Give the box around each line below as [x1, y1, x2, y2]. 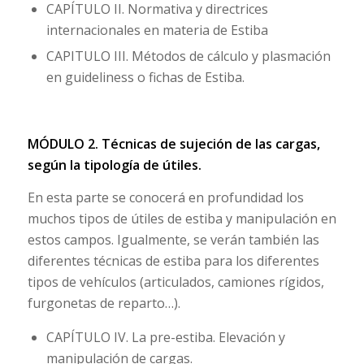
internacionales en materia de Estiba [45, 20, 268, 39]
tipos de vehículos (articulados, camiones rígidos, [27, 272, 324, 291]
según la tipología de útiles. [27, 156, 201, 175]
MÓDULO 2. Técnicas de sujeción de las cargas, [27, 135, 320, 154]
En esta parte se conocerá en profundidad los [27, 188, 304, 206]
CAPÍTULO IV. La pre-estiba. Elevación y [45, 328, 285, 347]
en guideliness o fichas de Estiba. [45, 67, 245, 86]
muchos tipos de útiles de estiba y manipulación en [27, 209, 336, 227]
